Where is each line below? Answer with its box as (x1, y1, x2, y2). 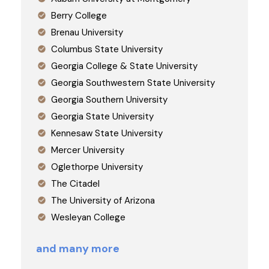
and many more (36, 241, 119, 256)
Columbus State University (51, 43, 163, 55)
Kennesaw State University (51, 127, 163, 139)
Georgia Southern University (51, 93, 168, 106)
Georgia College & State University (51, 59, 198, 72)
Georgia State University (51, 110, 154, 122)
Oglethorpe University (51, 160, 143, 173)
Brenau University (51, 26, 123, 38)
